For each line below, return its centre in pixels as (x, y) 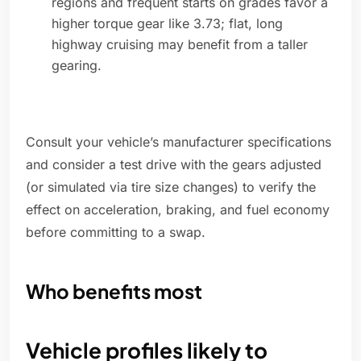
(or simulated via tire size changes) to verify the (171, 187)
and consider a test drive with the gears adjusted (174, 165)
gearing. (77, 66)
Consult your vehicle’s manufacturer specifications (178, 142)
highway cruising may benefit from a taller (180, 45)
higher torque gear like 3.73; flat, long (167, 24)
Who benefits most (114, 291)
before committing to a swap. (116, 232)
